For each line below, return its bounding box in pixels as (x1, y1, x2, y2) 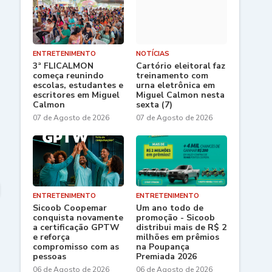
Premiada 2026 (135, 251, 197, 263)
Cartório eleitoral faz (135, 60, 225, 72)
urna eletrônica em (135, 80, 215, 92)
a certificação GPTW (32, 222, 120, 234)
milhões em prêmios (135, 231, 219, 243)
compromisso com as (32, 241, 119, 253)
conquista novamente (32, 212, 123, 224)
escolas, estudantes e (32, 80, 123, 92)
